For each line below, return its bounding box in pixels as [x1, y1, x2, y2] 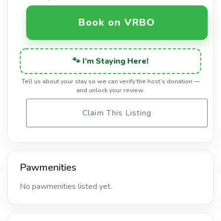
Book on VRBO [78, 16, 155, 30]
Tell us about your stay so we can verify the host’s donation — [21, 76, 200, 85]
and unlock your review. [76, 85, 145, 94]
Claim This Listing [82, 107, 151, 118]
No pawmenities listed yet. [20, 181, 112, 192]
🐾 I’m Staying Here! [73, 55, 148, 67]
